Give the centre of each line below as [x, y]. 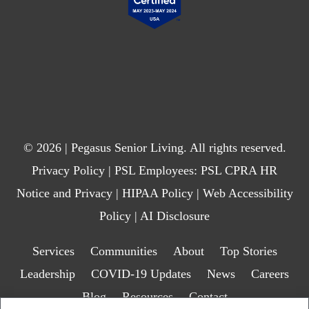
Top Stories [248, 251]
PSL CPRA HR [239, 171]
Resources [147, 297]
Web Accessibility [248, 193]
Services [53, 251]
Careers [270, 274]
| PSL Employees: [153, 171]
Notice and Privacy [64, 193]
